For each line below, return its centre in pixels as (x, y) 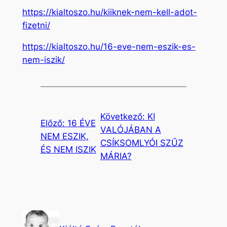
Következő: (122, 117)
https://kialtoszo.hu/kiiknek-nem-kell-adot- (109, 12)
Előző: (52, 123)
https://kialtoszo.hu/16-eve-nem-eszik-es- (109, 47)
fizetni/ (36, 25)
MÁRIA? (116, 156)
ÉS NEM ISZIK (68, 150)
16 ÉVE (81, 123)
